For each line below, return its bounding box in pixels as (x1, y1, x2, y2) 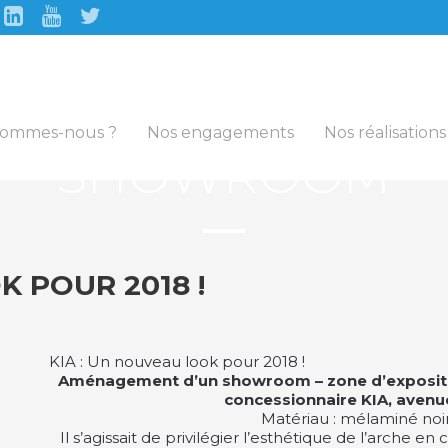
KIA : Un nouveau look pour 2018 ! (49, 351, 305, 371)
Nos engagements (147, 123, 294, 142)
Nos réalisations (324, 123, 446, 142)
